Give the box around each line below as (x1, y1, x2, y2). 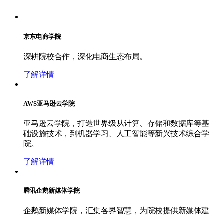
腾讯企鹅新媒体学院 (23, 187, 80, 195)
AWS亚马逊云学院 (23, 99, 75, 107)
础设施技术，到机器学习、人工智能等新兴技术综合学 (23, 129, 209, 138)
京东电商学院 (23, 32, 61, 40)
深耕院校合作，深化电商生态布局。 (23, 52, 147, 61)
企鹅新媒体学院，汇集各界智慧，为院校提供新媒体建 (23, 206, 209, 215)
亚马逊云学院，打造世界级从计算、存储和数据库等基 (23, 119, 209, 128)
